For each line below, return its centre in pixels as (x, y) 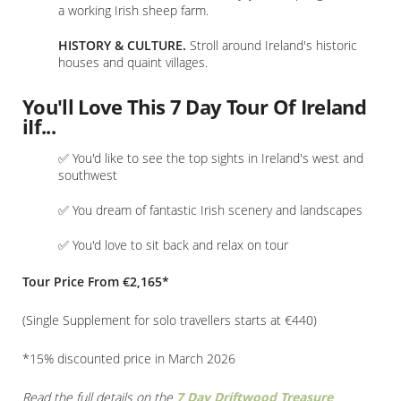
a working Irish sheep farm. (133, 11)
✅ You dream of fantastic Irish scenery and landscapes (210, 210)
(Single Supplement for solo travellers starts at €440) (170, 320)
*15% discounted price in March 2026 (129, 359)
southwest (88, 175)
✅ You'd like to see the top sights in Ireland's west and (211, 158)
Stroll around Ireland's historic (272, 46)
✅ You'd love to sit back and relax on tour (173, 245)
